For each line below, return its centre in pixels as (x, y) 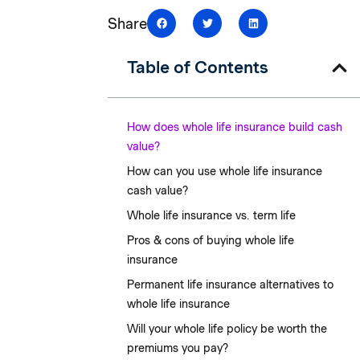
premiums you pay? (178, 348)
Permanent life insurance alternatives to (231, 285)
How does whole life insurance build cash (235, 127)
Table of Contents (198, 67)
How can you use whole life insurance (225, 172)
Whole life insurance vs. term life (212, 216)
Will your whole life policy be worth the (227, 329)
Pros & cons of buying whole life (211, 241)
